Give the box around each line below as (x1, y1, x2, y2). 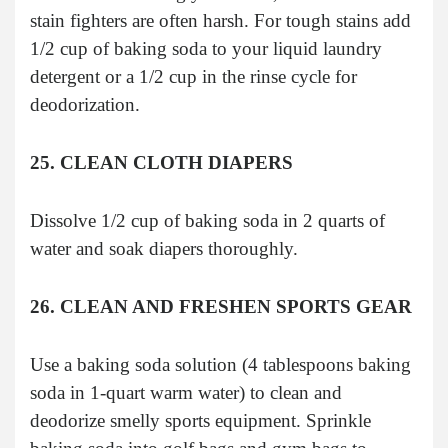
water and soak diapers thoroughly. (30, 237, 298, 259)
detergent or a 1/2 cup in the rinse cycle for (30, 65, 357, 87)
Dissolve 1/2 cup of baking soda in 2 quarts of (30, 209, 385, 231)
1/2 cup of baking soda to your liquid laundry (30, 37, 382, 59)
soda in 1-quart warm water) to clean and (30, 381, 342, 403)
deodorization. (30, 93, 140, 115)
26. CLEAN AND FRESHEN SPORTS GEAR (30, 295, 412, 317)
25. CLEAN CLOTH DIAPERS (30, 151, 293, 173)
